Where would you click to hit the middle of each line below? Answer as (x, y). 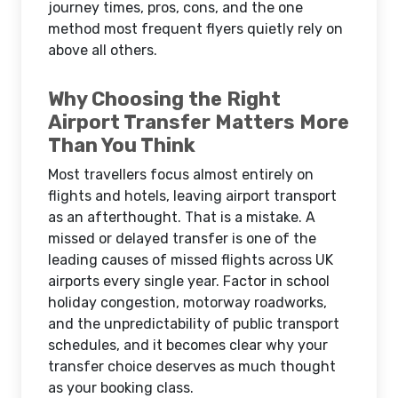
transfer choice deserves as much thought (192, 366)
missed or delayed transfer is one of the (182, 239)
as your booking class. (121, 388)
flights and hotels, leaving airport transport (192, 196)
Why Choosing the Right (164, 99)
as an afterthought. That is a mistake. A (182, 217)
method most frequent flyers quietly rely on (195, 29)
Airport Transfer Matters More (199, 122)
